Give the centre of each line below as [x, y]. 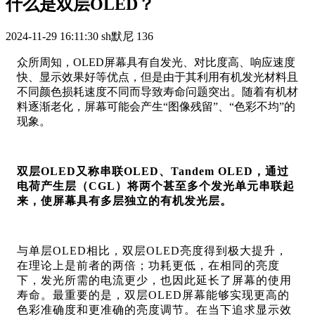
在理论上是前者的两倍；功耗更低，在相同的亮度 [148, 265]
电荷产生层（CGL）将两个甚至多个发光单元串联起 [156, 186]
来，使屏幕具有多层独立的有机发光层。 [124, 200]
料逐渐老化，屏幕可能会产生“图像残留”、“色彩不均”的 [156, 106]
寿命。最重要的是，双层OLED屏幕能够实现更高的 [153, 295]
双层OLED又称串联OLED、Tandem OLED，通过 [153, 171]
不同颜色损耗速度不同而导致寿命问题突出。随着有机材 [157, 91]
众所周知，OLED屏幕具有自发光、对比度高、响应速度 [156, 62]
